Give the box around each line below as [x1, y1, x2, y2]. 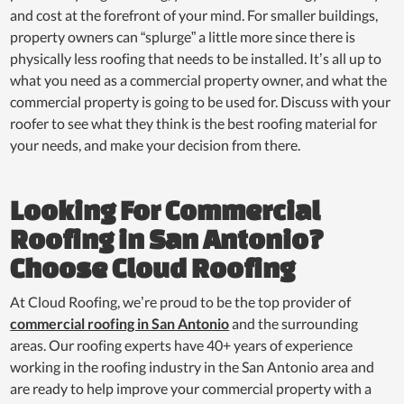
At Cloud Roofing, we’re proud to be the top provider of [10, 292, 352, 310]
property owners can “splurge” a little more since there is [10, 27, 356, 45]
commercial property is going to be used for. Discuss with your [10, 92, 391, 110]
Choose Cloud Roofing [10, 252, 296, 283]
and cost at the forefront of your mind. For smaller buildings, [10, 5, 379, 23]
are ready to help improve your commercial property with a [10, 379, 372, 397]
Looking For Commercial [10, 194, 321, 225]
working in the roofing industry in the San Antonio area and [10, 357, 375, 375]
